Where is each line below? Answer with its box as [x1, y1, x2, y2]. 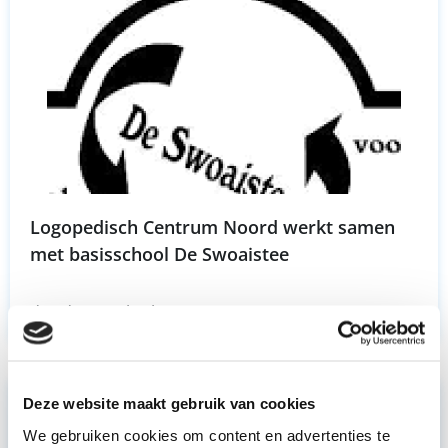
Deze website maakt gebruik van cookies [23, 394, 316, 412]
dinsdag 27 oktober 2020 [30, 301, 217, 324]
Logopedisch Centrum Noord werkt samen [30, 215, 395, 240]
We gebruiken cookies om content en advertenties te [23, 426, 390, 443]
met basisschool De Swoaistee [30, 242, 289, 267]
